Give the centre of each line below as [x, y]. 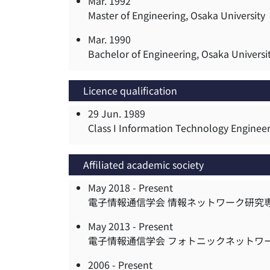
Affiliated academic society [143, 165]
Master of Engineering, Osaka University [177, 15]
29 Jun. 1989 [117, 114]
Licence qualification [130, 91]
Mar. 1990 [109, 39]
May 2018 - [113, 188]
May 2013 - [113, 226]
